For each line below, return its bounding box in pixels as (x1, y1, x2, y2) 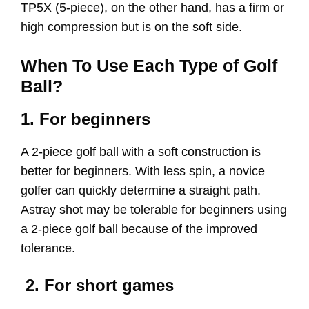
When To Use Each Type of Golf (21, 55, 277, 75)
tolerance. (21, 241, 75, 255)
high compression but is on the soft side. (21, 19, 242, 34)
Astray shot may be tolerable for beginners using (21, 202, 287, 217)
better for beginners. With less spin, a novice (21, 163, 265, 178)
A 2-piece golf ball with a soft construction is (21, 144, 261, 159)
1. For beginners (21, 109, 150, 128)
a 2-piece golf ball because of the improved (21, 221, 257, 236)
